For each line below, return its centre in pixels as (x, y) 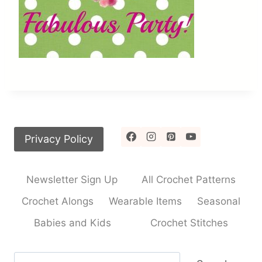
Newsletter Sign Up (72, 180)
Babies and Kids (72, 223)
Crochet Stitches (189, 223)
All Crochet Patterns (189, 180)
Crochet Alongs (58, 201)
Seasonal (219, 201)
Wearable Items (145, 201)
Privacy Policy (59, 139)
